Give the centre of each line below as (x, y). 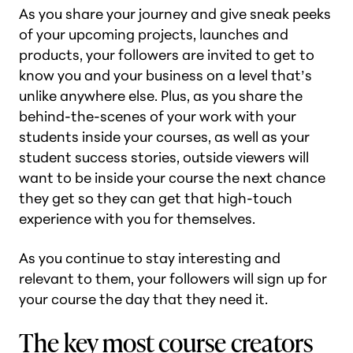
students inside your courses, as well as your (164, 137)
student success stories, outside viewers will (164, 157)
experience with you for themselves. (137, 219)
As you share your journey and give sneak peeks (175, 14)
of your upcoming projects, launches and (154, 34)
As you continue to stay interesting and (150, 258)
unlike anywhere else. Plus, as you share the (161, 96)
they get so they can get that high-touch (156, 198)
